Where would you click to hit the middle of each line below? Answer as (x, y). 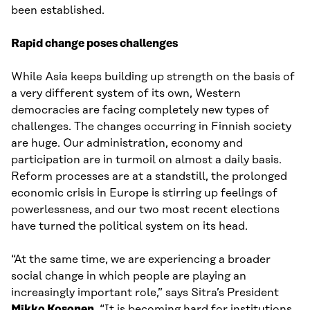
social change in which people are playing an (129, 276)
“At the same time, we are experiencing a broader (141, 260)
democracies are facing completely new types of (140, 110)
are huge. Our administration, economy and (127, 144)
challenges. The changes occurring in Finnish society (151, 127)
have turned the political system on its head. (129, 227)
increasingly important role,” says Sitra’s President (145, 293)
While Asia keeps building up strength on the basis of (153, 77)
